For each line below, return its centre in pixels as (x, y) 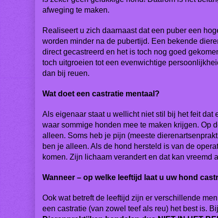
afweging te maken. (76, 10)
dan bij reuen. (67, 73)
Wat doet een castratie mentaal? (101, 94)
